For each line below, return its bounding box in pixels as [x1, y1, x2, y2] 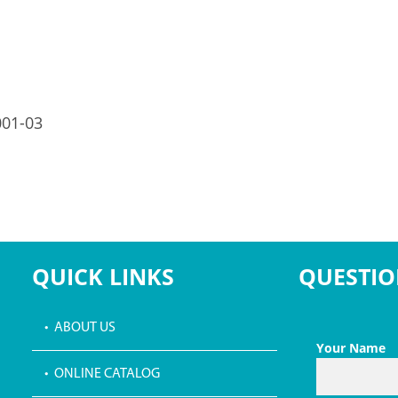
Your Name [315, 338, 386, 356]
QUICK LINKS [31, 261, 174, 292]
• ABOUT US [44, 320, 115, 335]
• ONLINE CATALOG [44, 367, 160, 382]
